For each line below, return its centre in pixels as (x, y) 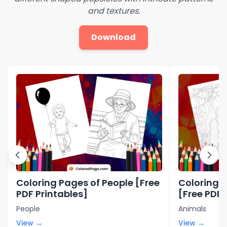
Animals (192, 209)
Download (113, 37)
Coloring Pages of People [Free (88, 182)
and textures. (113, 11)
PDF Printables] (52, 194)
